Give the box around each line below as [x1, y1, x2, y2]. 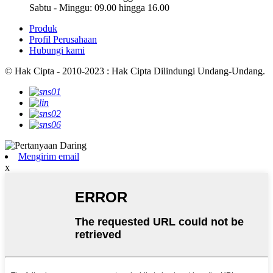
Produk [29, 23, 57, 34]
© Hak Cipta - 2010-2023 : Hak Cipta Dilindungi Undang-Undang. [5, 66, 265, 77]
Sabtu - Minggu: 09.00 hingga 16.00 [29, 2, 169, 13]
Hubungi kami [29, 45, 85, 56]
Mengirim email [18, 151, 79, 162]
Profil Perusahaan [29, 34, 97, 45]
